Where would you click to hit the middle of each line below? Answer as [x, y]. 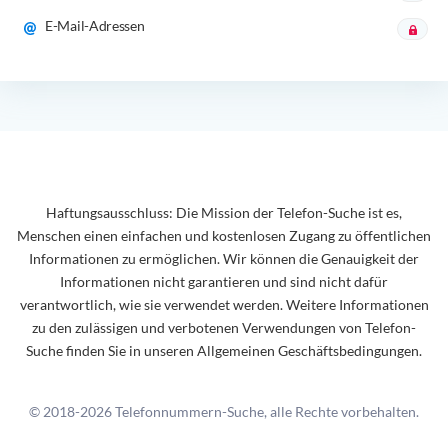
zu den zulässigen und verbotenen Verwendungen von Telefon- [224, 327]
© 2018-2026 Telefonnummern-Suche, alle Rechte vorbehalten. [224, 411]
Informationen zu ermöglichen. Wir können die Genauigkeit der [224, 258]
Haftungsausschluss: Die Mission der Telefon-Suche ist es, [224, 212]
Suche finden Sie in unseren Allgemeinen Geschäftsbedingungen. [224, 350]
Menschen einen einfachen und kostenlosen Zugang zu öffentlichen [224, 235]
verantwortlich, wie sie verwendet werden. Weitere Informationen [224, 304]
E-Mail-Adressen [95, 25]
